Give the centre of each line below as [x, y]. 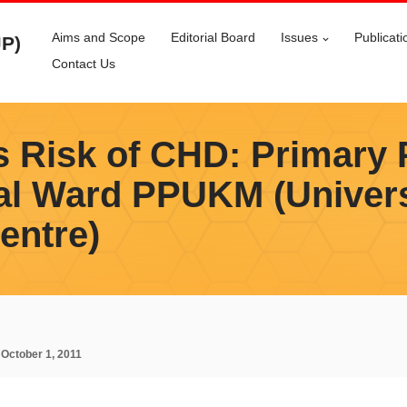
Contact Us [84, 64]
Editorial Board [213, 38]
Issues [299, 38]
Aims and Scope [99, 38]
